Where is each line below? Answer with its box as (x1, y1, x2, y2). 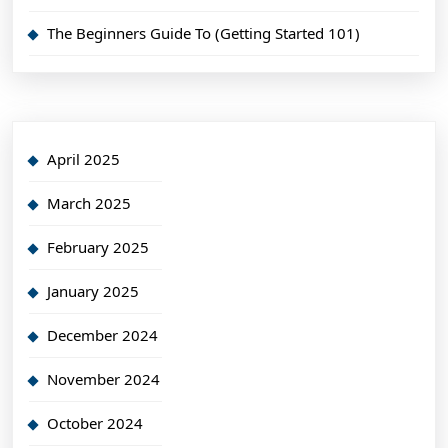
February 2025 (47, 236, 149, 257)
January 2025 (47, 280, 139, 301)
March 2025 (47, 192, 131, 213)
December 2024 (47, 324, 158, 345)
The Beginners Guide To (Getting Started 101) (47, 22, 360, 43)
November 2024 (47, 368, 160, 389)
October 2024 (47, 412, 143, 433)
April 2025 (47, 148, 120, 169)
